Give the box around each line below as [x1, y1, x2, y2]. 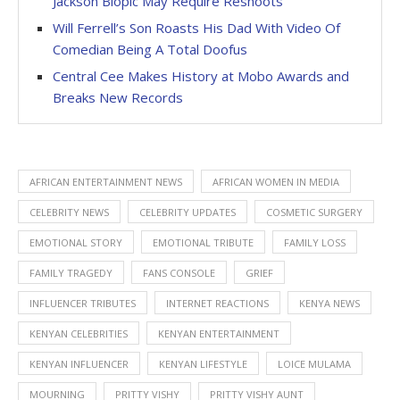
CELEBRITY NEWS [29, 205, 109, 220]
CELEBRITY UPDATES [139, 205, 236, 220]
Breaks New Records [53, 88, 183, 107]
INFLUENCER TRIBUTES [29, 296, 136, 311]
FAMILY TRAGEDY [29, 266, 112, 280]
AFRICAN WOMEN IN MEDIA [212, 175, 339, 189]
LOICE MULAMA [278, 357, 351, 371]
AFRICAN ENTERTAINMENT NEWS [29, 175, 182, 189]
